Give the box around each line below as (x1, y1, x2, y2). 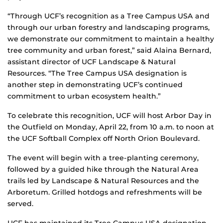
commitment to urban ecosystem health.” (7, 91, 161, 101)
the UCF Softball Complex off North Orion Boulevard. (7, 133, 200, 143)
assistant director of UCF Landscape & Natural (7, 57, 176, 66)
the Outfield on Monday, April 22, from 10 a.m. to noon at (7, 122, 214, 131)
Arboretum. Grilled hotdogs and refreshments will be (7, 187, 202, 197)
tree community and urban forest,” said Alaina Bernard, (7, 45, 211, 55)
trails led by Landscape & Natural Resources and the (7, 176, 199, 185)
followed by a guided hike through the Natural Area (7, 164, 199, 174)
